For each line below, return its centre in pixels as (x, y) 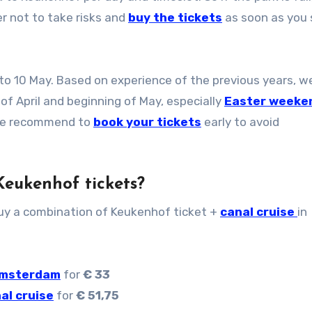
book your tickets (147, 122)
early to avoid (240, 122)
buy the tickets (175, 17)
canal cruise (259, 211)
